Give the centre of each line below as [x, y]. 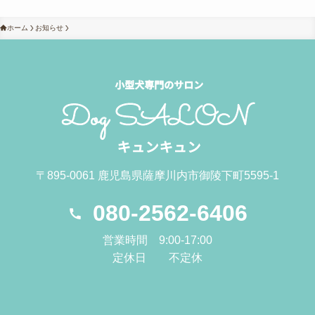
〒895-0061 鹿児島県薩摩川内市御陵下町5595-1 [157, 175]
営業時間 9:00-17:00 [157, 240]
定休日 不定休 [157, 257]
